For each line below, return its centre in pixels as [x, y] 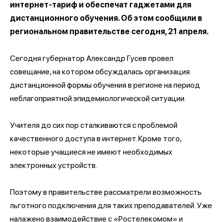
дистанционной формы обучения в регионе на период [105, 85]
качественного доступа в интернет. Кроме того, [96, 138]
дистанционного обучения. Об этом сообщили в [106, 18]
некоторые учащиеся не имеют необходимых [91, 152]
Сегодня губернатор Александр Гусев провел [92, 58]
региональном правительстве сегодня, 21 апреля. [109, 31]
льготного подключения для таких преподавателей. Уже [111, 205]
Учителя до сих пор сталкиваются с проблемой [94, 125]
